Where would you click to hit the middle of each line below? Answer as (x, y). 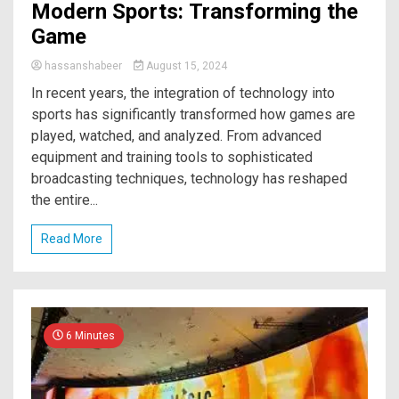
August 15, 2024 (185, 65)
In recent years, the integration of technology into (183, 93)
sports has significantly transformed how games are (193, 114)
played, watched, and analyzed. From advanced (176, 135)
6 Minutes (89, 335)
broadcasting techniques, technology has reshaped (189, 178)
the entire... (65, 199)
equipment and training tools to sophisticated (172, 157)
